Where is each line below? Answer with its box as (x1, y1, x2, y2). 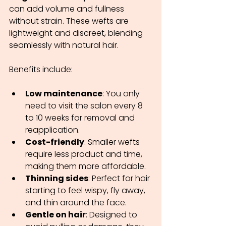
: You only (102, 88, 142, 100)
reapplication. (25, 124, 80, 136)
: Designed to (86, 209, 139, 221)
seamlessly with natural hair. (9, 39, 119, 51)
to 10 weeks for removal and (25, 112, 137, 124)
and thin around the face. (25, 197, 127, 209)
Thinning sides (25, 173, 88, 185)
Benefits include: (9, 64, 73, 76)
